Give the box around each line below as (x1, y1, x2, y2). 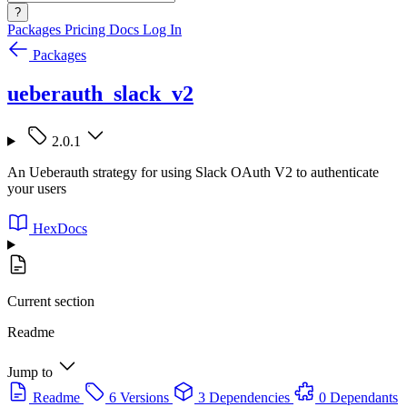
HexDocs (33, 220, 87, 236)
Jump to (7, 363, 53, 380)
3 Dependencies (198, 389, 290, 405)
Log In (143, 22, 182, 37)
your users (7, 180, 66, 196)
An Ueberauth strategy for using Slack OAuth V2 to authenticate (7, 164, 379, 180)
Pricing (65, 22, 109, 37)
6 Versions (109, 389, 169, 405)
